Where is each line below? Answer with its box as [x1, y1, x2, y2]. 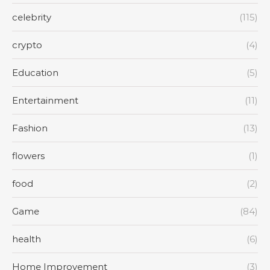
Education [12, 66, 58, 78]
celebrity [12, 11, 51, 23]
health [12, 233, 41, 245]
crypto [12, 39, 42, 51]
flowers [12, 149, 45, 162]
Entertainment [12, 94, 78, 106]
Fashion [12, 122, 48, 134]
